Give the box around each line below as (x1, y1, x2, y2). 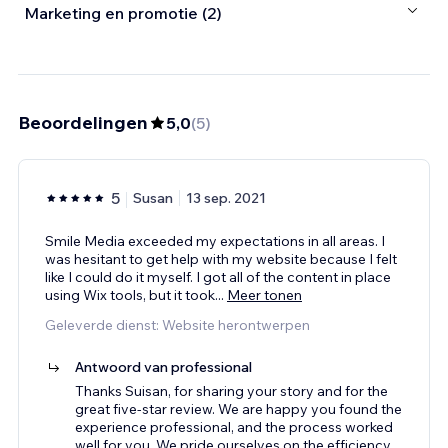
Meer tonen (227, 285, 302, 304)
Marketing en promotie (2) (24, 3, 222, 24)
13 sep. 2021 (186, 188, 266, 207)
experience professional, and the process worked (75, 417, 393, 436)
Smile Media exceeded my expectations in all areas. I (45, 231, 385, 250)
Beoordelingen (18, 110, 148, 134)
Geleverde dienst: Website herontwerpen (45, 315, 310, 334)
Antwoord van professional (75, 357, 252, 376)
